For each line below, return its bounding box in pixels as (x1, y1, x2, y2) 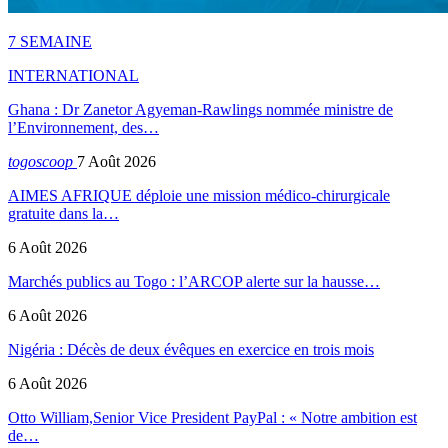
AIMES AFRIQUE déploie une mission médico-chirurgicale (8, 186, 390, 204)
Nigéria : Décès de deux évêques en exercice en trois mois (8, 340, 374, 358)
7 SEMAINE (8, 32, 92, 50)
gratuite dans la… (8, 204, 119, 222)
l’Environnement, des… (8, 118, 159, 136)
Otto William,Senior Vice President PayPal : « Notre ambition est (8, 408, 417, 426)
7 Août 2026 (77, 152, 156, 170)
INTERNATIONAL (8, 66, 139, 84)
